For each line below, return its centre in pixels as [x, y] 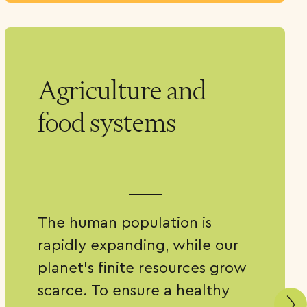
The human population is [125, 222]
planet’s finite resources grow [143, 267]
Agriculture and [122, 90]
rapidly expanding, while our [138, 245]
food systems [107, 123]
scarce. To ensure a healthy [134, 290]
